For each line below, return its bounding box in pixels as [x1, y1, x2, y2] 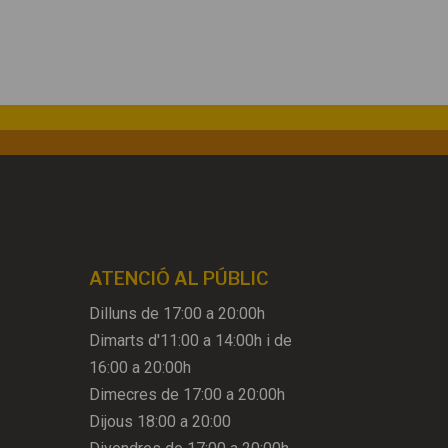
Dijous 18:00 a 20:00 [89, 412, 232, 432]
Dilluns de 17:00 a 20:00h [89, 304, 266, 324]
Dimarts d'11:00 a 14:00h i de [89, 331, 293, 351]
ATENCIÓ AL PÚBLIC [89, 268, 270, 290]
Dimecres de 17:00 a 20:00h [89, 385, 286, 405]
